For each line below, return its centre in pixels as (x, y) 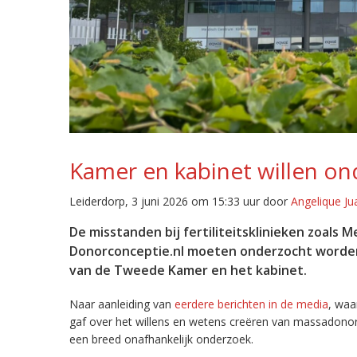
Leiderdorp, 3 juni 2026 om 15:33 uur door (180, 201)
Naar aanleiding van (122, 304)
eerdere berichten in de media (251, 304)
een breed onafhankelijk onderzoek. (161, 339)
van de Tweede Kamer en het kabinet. (188, 270)
